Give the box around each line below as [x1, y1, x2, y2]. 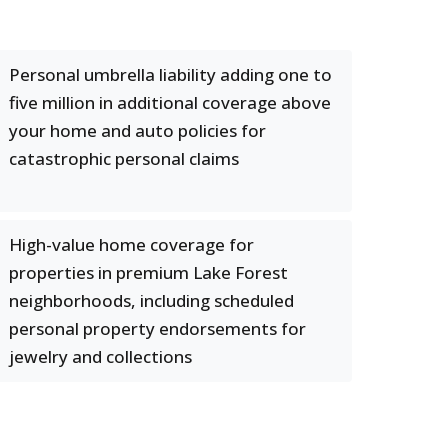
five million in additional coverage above [9, 91, 331, 114]
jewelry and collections [9, 345, 192, 368]
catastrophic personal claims [9, 147, 239, 170]
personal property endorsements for [9, 317, 306, 340]
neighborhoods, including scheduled [9, 289, 294, 312]
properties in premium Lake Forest [9, 261, 288, 284]
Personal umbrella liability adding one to [9, 63, 332, 86]
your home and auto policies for [9, 119, 266, 142]
